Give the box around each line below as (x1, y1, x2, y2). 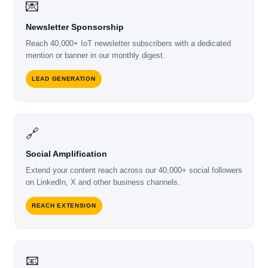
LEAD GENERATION (32, 75, 96, 83)
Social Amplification (26, 149, 107, 159)
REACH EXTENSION (32, 202, 96, 209)
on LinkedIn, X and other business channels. (26, 178, 180, 187)
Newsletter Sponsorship (26, 22, 124, 32)
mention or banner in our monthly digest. (26, 51, 165, 60)
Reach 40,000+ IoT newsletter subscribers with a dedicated (26, 39, 231, 48)
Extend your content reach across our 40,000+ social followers (26, 166, 242, 175)
